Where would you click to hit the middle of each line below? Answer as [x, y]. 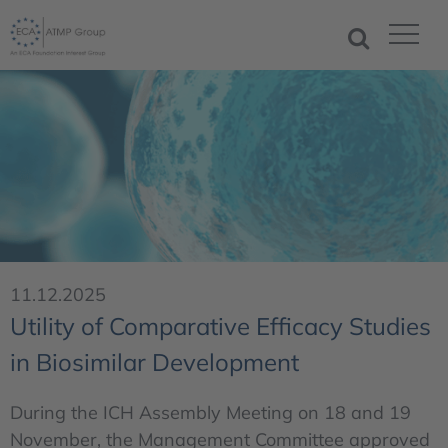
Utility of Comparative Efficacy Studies [220, 326]
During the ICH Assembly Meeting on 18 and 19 [210, 413]
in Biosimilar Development [154, 362]
